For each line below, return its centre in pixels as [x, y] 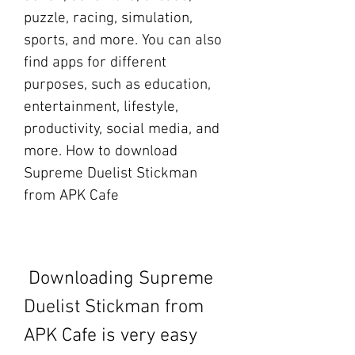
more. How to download [101, 152]
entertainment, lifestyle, [101, 107]
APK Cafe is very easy [111, 336]
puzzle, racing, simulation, [108, 19]
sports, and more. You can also [123, 41]
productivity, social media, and [122, 130]
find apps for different [95, 63]
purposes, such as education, [117, 85]
